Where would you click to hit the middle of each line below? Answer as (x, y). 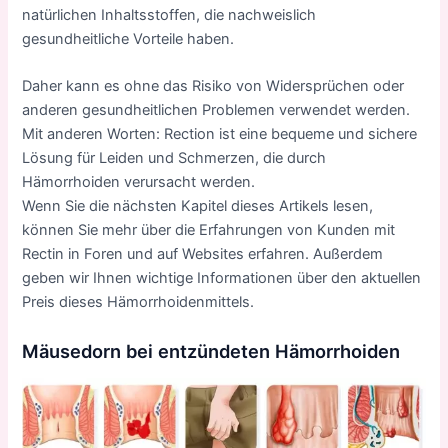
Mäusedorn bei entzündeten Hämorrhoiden (211, 351)
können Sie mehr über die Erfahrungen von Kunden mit (209, 229)
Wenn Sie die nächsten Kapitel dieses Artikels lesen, (198, 205)
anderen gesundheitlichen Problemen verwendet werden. (216, 109)
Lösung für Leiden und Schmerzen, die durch (174, 157)
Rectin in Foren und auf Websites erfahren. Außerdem (203, 253)
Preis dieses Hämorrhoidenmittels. (138, 301)
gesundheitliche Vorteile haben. (128, 38)
